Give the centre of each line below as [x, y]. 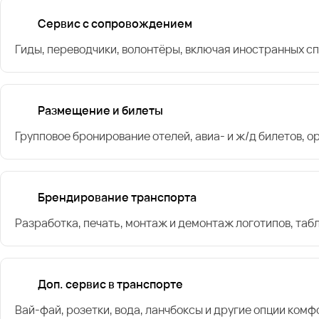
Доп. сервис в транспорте [110, 284]
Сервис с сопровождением [115, 23]
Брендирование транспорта [117, 197]
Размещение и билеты [100, 110]
